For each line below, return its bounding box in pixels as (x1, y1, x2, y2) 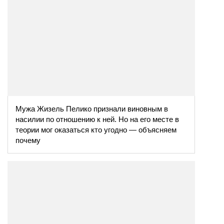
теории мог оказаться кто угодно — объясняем (15, 125, 176, 134)
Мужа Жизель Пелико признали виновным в (15, 104, 168, 113)
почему (15, 135, 40, 144)
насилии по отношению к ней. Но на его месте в (15, 114, 179, 123)
